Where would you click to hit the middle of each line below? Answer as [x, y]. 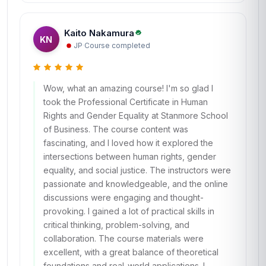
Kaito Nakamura [99, 33]
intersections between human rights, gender [130, 156]
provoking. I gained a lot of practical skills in [129, 211]
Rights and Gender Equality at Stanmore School [136, 115]
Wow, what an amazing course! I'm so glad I [128, 88]
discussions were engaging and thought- [123, 197]
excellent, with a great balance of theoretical [131, 252]
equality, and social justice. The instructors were [137, 170]
